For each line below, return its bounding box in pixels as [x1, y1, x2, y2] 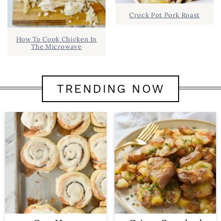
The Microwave [31, 42, 82, 51]
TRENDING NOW [56, 82, 165, 96]
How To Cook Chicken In [16, 35, 97, 44]
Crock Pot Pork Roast [129, 11, 200, 20]
